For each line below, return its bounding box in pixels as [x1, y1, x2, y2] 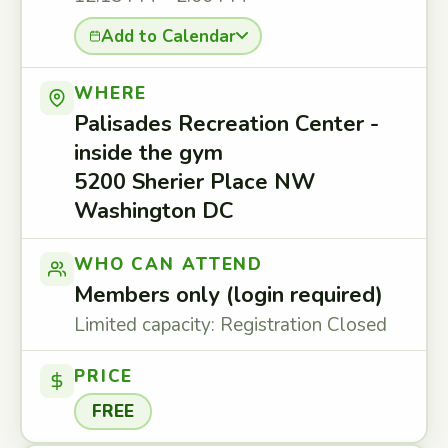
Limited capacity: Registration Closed [74, 312, 387, 338]
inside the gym [74, 138, 223, 168]
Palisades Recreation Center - [74, 109, 379, 139]
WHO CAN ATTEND [74, 253, 264, 276]
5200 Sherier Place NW [74, 167, 315, 197]
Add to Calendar [100, 24, 236, 48]
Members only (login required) [74, 280, 383, 310]
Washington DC [74, 196, 234, 226]
